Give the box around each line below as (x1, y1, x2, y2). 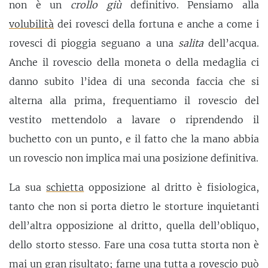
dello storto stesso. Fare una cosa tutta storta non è (9, 239, 259, 251)
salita (178, 36, 203, 49)
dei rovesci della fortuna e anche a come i (54, 17, 259, 30)
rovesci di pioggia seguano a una (9, 36, 178, 49)
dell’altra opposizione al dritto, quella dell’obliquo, (9, 220, 259, 232)
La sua (9, 181, 47, 194)
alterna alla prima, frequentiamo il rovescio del (9, 94, 259, 106)
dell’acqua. (203, 36, 260, 49)
